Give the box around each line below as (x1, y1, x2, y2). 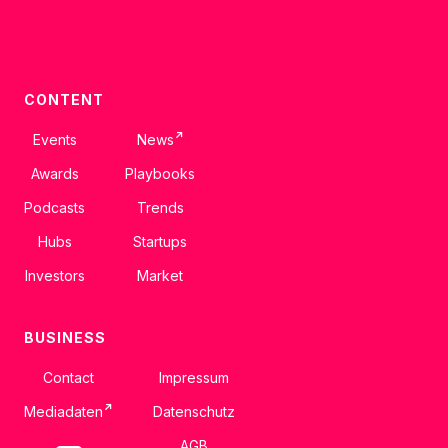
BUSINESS (24, 329, 106, 347)
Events (32, 131, 77, 149)
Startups (133, 233, 187, 251)
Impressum (159, 369, 229, 387)
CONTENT (24, 91, 104, 109)
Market (137, 267, 183, 285)
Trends (136, 199, 184, 217)
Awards (30, 165, 79, 183)
